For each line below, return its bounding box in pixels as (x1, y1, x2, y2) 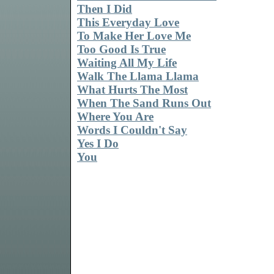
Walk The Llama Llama (77, 70, 199, 83)
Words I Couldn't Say (77, 124, 187, 137)
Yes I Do (77, 137, 119, 150)
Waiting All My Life (77, 56, 177, 70)
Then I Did (77, 2, 132, 16)
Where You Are (77, 110, 154, 124)
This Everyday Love (77, 16, 179, 29)
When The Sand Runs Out (77, 97, 211, 110)
